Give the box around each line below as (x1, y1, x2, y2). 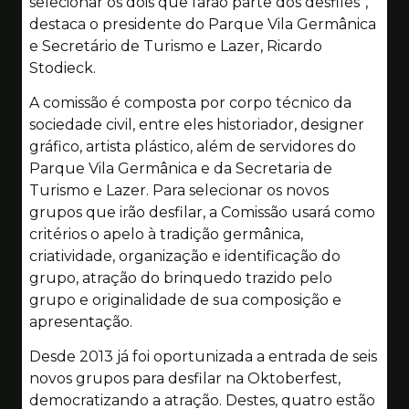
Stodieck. (29, 58, 96, 77)
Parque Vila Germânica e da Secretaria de (29, 159, 332, 177)
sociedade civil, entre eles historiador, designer (29, 115, 364, 133)
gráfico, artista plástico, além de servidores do (29, 137, 356, 155)
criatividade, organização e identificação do (29, 246, 341, 265)
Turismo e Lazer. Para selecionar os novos (29, 181, 329, 199)
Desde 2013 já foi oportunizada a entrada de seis (29, 348, 377, 366)
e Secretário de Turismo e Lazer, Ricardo (29, 37, 322, 55)
